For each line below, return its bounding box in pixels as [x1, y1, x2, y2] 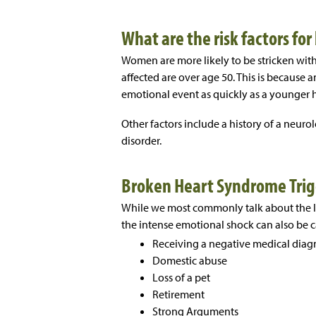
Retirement [152, 287, 205, 302]
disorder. [121, 133, 162, 148]
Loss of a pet [152, 270, 210, 285]
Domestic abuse [152, 253, 227, 268]
